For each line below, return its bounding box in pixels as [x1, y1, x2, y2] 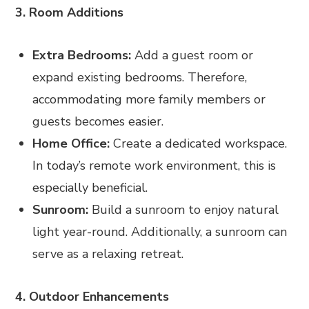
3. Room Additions [15, 4, 124, 21]
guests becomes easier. [32, 113, 164, 130]
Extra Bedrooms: [32, 47, 135, 64]
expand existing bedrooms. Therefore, [32, 69, 248, 86]
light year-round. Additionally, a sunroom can [32, 223, 288, 241]
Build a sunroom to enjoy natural [88, 201, 279, 219]
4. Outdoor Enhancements [15, 288, 170, 306]
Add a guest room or [134, 47, 254, 64]
